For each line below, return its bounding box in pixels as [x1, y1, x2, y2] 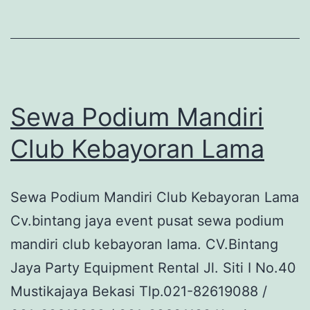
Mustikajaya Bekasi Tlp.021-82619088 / [10, 283, 267, 300]
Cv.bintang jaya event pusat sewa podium [10, 212, 284, 230]
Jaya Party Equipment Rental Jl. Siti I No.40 [10, 259, 296, 277]
